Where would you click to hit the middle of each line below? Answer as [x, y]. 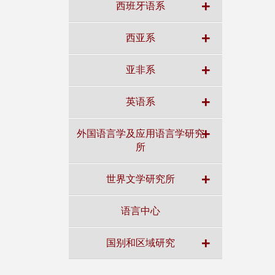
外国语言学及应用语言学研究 [140, 133]
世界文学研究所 [140, 178]
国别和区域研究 [140, 242]
